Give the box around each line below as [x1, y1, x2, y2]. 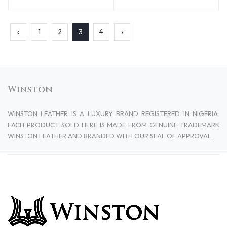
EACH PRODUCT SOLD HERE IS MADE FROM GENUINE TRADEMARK [8, 120, 219, 129]
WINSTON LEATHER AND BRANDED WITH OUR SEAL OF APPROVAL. [8, 131, 213, 140]
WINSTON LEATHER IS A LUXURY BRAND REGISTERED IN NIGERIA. [8, 109, 219, 118]
